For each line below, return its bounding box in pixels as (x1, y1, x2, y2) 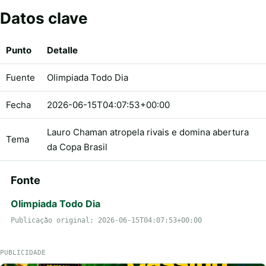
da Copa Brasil (47, 141, 107, 153)
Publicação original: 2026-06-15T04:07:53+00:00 (11, 216, 202, 224)
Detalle (47, 44, 78, 56)
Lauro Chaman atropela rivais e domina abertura (47, 126, 249, 138)
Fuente (6, 71, 35, 83)
